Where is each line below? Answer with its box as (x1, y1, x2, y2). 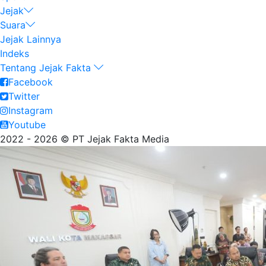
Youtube (8, 119, 46, 131)
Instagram (8, 104, 53, 116)
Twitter (8, 90, 40, 102)
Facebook (8, 76, 53, 88)
